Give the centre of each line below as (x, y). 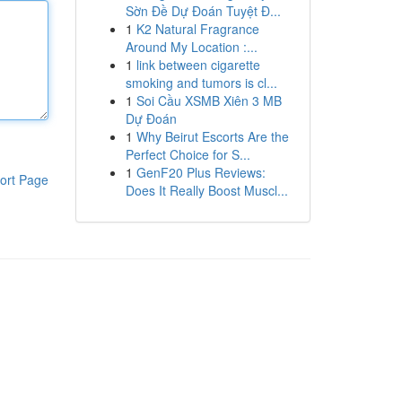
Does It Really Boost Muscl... (206, 190)
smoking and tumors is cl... (201, 83)
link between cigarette (198, 65)
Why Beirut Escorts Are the (212, 136)
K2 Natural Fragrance (197, 29)
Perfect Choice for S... (188, 154)
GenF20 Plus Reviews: (201, 172)
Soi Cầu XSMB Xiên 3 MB (209, 100)
